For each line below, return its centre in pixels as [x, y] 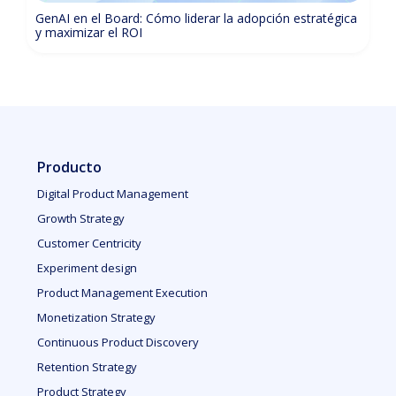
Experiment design [88, 268]
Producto [70, 167]
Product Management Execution [123, 293]
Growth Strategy [81, 218]
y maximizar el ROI [89, 32]
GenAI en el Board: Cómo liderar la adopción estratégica [196, 18]
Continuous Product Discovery [118, 342]
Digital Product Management [113, 194]
